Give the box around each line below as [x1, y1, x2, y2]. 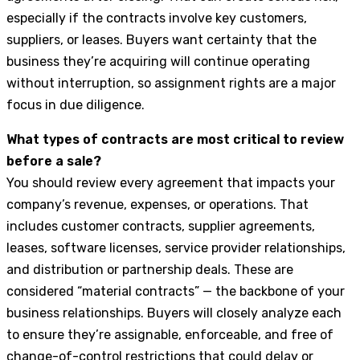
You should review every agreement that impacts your [6, 174, 335, 190]
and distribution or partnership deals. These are [6, 261, 293, 277]
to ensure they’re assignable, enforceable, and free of [6, 326, 333, 342]
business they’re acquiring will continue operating [6, 53, 310, 69]
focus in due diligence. [6, 96, 145, 112]
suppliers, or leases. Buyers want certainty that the [6, 31, 317, 47]
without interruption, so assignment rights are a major [6, 75, 336, 91]
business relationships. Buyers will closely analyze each [6, 305, 342, 321]
